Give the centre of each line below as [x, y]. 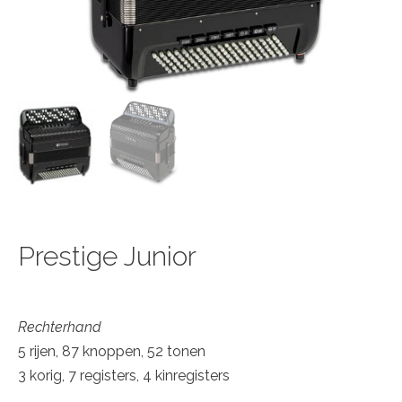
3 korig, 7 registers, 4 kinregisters [124, 375]
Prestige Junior [107, 256]
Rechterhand [60, 327]
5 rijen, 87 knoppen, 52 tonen [112, 351]
